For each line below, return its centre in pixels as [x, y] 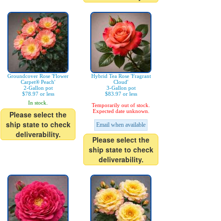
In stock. [38, 103]
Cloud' [121, 82]
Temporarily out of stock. [121, 105]
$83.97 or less [121, 94]
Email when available [121, 125]
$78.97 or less [38, 94]
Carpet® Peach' [38, 82]
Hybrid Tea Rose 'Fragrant [121, 76]
